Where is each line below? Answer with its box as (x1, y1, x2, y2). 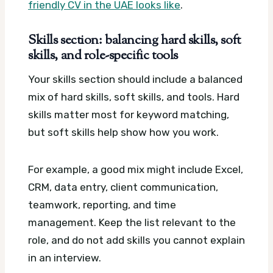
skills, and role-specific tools (28, 47, 178, 66)
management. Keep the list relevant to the (28, 216, 236, 229)
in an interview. (28, 252, 101, 264)
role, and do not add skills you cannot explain (28, 234, 245, 247)
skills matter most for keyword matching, (28, 108, 229, 121)
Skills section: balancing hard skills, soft (28, 32, 241, 51)
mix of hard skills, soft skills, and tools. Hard (28, 91, 239, 104)
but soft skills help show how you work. (28, 126, 219, 139)
